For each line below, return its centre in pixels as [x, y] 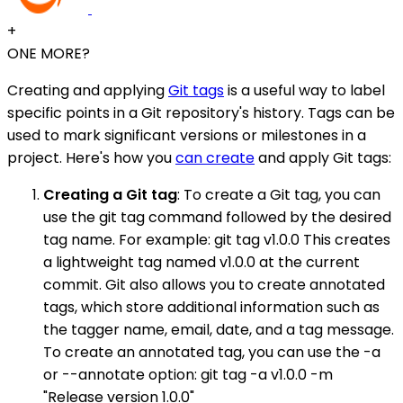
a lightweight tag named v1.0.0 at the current [201, 262]
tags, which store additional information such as [211, 307]
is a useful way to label [304, 90]
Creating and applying [88, 90]
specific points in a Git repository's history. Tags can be [201, 112]
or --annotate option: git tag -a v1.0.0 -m [188, 374]
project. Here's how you [91, 157]
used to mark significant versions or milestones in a [187, 135]
